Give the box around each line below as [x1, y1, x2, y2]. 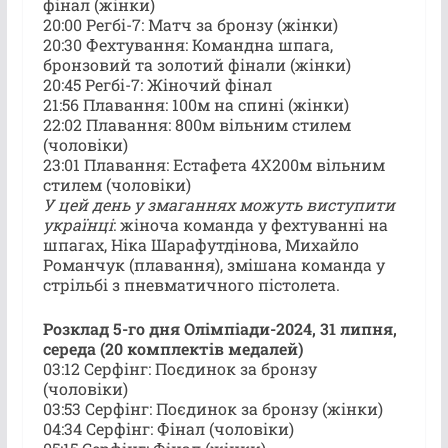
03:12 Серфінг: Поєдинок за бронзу [42, 357, 317, 379]
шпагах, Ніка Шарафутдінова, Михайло [42, 233, 359, 255]
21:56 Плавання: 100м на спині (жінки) [42, 93, 349, 115]
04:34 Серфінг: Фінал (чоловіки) [42, 417, 294, 439]
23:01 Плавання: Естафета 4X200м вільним [42, 153, 385, 175]
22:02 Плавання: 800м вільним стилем [42, 113, 351, 135]
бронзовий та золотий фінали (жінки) [42, 53, 351, 75]
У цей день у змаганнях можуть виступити [42, 193, 395, 215]
